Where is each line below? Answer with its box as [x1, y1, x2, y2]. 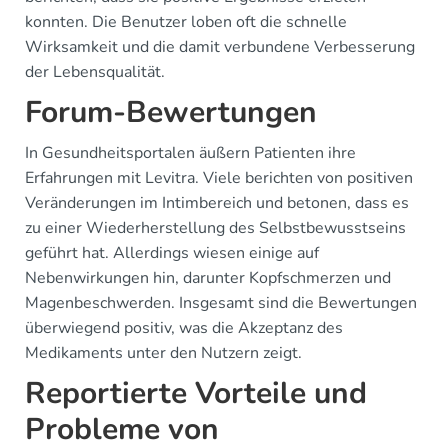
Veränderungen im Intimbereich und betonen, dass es [25, 191, 409, 214]
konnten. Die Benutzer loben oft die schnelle [25, 10, 347, 33]
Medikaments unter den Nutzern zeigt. [25, 341, 302, 364]
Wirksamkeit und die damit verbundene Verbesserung [25, 35, 415, 58]
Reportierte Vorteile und [25, 372, 367, 414]
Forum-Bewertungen [25, 91, 317, 133]
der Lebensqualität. [25, 60, 165, 83]
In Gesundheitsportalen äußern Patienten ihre [25, 141, 356, 164]
